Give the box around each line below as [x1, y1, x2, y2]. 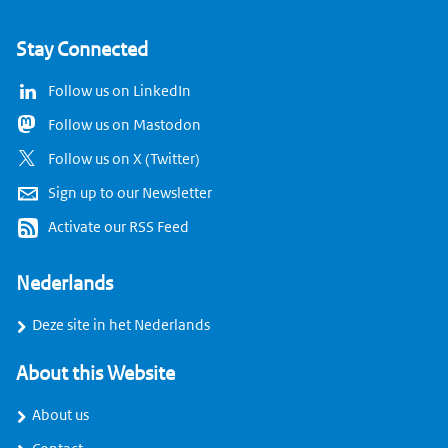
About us [32, 406, 89, 425]
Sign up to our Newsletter [48, 184, 212, 203]
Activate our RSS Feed [48, 218, 189, 237]
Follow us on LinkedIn [48, 82, 191, 101]
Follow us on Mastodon [48, 116, 201, 135]
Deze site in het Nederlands [32, 316, 210, 335]
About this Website [16, 361, 175, 387]
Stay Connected [16, 37, 148, 63]
